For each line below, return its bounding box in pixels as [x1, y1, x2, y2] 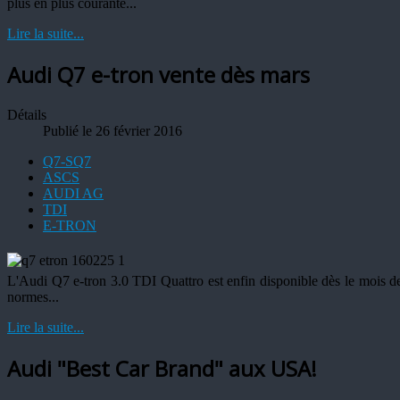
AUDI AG [43, 185, 104, 201]
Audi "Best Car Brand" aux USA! [7, 353, 317, 383]
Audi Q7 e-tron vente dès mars [7, 59, 310, 89]
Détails [7, 106, 46, 122]
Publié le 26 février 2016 [43, 122, 182, 138]
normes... [7, 288, 59, 304]
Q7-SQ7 [43, 153, 91, 169]
